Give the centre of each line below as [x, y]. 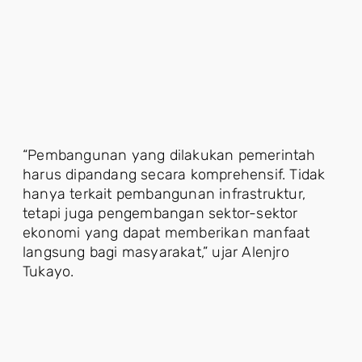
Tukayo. [48, 271]
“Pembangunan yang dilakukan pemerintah [169, 155]
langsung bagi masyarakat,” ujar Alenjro [156, 252]
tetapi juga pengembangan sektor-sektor [160, 213]
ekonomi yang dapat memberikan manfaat [166, 232]
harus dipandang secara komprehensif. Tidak [174, 174]
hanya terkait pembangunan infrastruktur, [164, 194]
